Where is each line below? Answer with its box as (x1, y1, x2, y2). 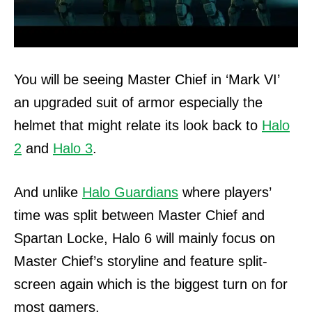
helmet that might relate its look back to (14, 117, 262, 133)
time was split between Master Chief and (14, 207, 265, 223)
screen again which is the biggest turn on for (14, 276, 288, 292)
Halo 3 (53, 140, 93, 156)
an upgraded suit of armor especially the (14, 94, 263, 110)
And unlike (14, 184, 82, 200)
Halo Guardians (82, 184, 178, 200)
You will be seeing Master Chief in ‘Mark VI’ (14, 71, 279, 87)
